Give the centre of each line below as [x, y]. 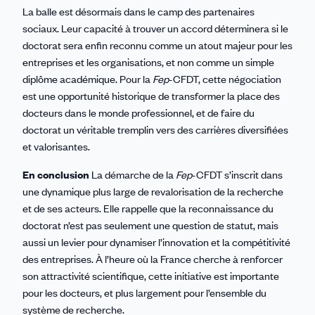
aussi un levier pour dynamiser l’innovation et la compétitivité [156, 242]
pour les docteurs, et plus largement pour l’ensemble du [144, 292]
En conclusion [56, 174]
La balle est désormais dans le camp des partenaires [139, 11]
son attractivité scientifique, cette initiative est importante [151, 275]
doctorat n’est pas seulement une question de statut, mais [150, 225]
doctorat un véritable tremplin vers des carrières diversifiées [155, 129]
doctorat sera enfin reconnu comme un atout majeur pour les [157, 45]
